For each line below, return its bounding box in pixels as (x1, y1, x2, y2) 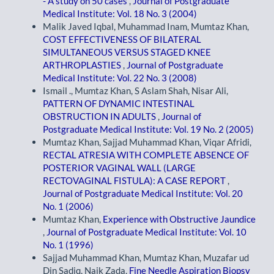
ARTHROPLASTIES (43, 59, 123, 71)
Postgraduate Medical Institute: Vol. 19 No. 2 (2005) (43, 124, 254, 135)
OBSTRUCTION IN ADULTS (43, 111, 158, 122)
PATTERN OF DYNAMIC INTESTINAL (43, 98, 194, 109)
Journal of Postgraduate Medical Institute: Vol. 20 (43, 188, 243, 199)
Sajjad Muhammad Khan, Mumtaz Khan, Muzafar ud (43, 252, 249, 264)
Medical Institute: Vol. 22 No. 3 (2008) (43, 72, 197, 84)
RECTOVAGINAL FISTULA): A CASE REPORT (43, 175, 228, 187)
